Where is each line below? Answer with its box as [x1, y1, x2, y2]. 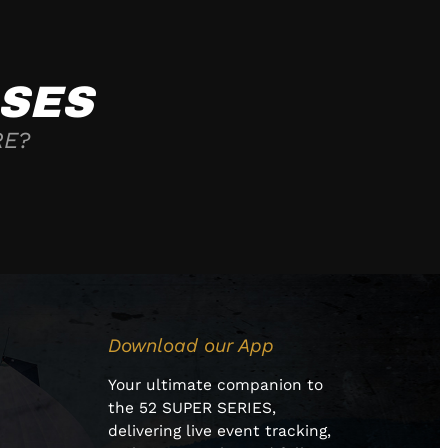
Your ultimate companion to [108, 375, 323, 394]
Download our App [108, 333, 274, 357]
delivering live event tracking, [108, 421, 331, 440]
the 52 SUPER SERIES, [108, 398, 276, 417]
